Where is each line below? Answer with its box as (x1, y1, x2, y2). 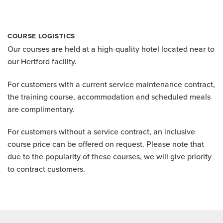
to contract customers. (7, 163, 85, 175)
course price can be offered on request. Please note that (7, 138, 204, 150)
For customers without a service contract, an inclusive (7, 126, 195, 137)
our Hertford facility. (7, 55, 77, 67)
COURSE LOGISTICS (7, 31, 75, 41)
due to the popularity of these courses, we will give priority (7, 151, 212, 162)
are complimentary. (7, 103, 75, 114)
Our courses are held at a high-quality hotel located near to (7, 43, 215, 54)
